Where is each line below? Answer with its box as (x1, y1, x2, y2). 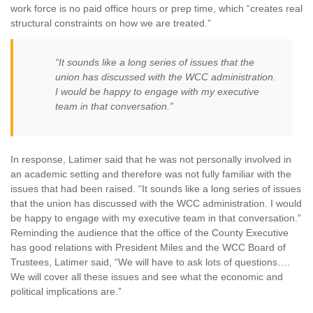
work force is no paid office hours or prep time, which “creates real (10, 3, 303, 15)
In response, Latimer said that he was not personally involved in (10, 154, 291, 166)
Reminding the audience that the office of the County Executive (10, 227, 289, 239)
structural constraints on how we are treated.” (10, 17, 211, 29)
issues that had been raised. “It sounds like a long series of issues (10, 183, 301, 195)
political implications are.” (10, 286, 122, 298)
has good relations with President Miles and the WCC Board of (10, 242, 286, 254)
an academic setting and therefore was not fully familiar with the (10, 168, 291, 180)
